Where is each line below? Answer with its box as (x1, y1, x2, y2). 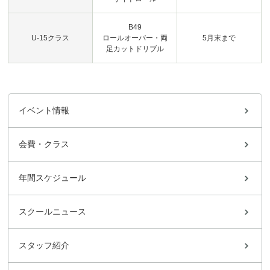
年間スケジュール (19, 173, 87, 183)
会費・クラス (19, 139, 70, 149)
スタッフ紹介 (19, 240, 70, 250)
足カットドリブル (105, 45, 164, 53)
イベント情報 (19, 105, 70, 115)
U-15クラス (31, 34, 70, 42)
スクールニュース (19, 207, 87, 216)
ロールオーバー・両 (102, 34, 168, 42)
